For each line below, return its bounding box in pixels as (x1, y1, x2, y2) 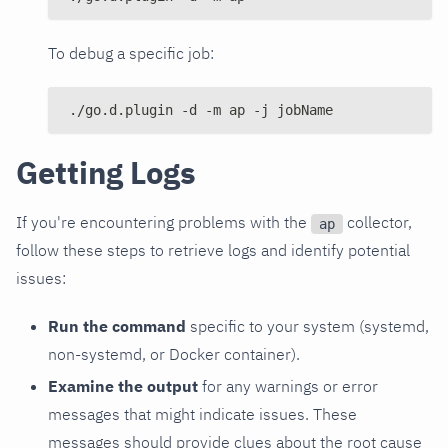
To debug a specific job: (48, 43, 214, 64)
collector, (343, 212, 412, 233)
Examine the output (48, 376, 198, 397)
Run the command (48, 316, 186, 337)
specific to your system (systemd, (186, 316, 429, 337)
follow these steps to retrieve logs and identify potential (16, 240, 410, 261)
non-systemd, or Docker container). (48, 344, 300, 365)
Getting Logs (16, 152, 196, 194)
